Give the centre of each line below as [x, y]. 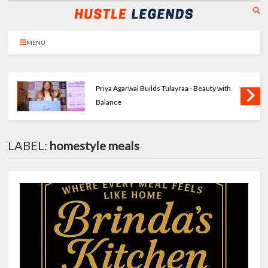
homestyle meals [95, 145]
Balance [109, 102]
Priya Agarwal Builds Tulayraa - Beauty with [164, 88]
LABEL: [29, 145]
